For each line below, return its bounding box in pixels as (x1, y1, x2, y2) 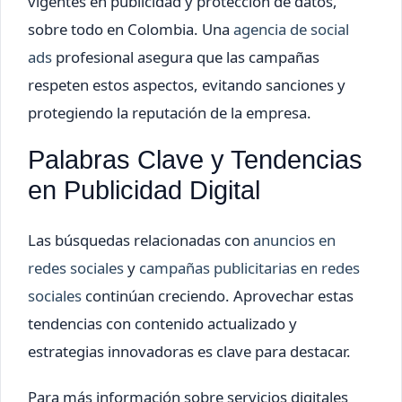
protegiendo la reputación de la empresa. (28, 101, 311, 123)
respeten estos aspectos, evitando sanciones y (28, 74, 345, 95)
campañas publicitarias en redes (139, 257, 360, 278)
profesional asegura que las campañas (52, 46, 319, 67)
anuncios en (253, 229, 336, 250)
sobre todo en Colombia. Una (28, 18, 233, 39)
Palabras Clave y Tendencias (28, 144, 363, 174)
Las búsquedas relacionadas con (28, 229, 253, 250)
